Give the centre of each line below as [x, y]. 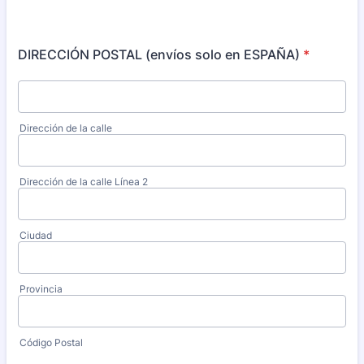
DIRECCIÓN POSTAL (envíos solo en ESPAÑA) [159, 54]
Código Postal [51, 342]
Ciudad [36, 235]
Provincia [41, 289]
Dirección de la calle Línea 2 [84, 182]
